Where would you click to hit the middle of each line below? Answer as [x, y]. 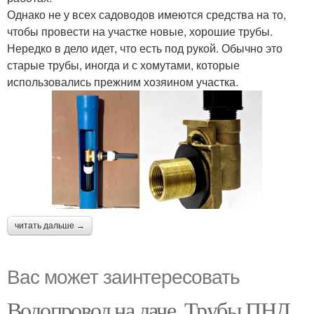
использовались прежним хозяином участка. [123, 82]
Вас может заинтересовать [123, 275]
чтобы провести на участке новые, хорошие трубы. [140, 31]
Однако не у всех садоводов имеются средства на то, [146, 14]
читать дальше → [50, 225]
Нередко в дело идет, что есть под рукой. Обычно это [145, 48]
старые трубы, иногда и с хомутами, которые [123, 65]
